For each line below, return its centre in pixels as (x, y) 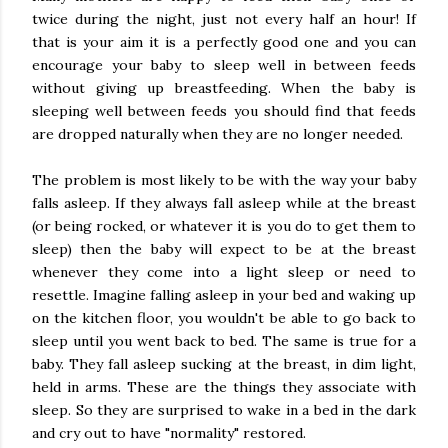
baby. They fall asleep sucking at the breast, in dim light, (224, 364)
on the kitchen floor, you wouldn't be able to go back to (224, 318)
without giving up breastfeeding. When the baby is (224, 88)
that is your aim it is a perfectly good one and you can (224, 42)
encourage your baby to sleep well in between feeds (224, 65)
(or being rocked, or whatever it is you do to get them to (224, 226)
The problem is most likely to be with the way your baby (224, 180)
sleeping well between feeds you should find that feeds (224, 111)
